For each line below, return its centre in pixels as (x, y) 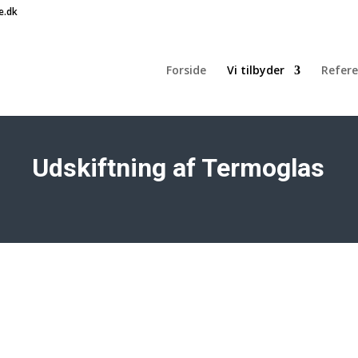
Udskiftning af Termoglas (178, 167)
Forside (186, 70)
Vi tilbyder (255, 70)
